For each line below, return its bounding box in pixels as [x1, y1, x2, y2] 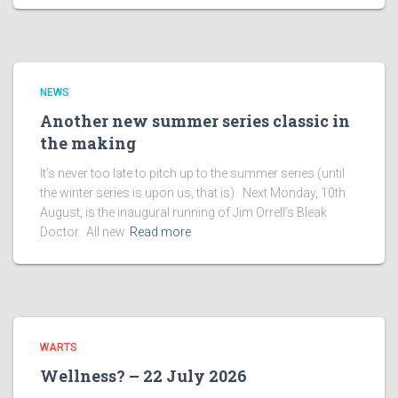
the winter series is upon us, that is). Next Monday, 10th [40, 186, 346, 200]
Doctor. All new [40, 225, 125, 239]
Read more [130, 225, 191, 239]
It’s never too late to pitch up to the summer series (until [40, 166, 345, 180]
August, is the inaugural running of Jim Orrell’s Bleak [40, 205, 327, 219]
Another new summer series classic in [40, 110, 350, 131]
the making [40, 132, 136, 154]
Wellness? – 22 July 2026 [40, 365, 247, 386]
